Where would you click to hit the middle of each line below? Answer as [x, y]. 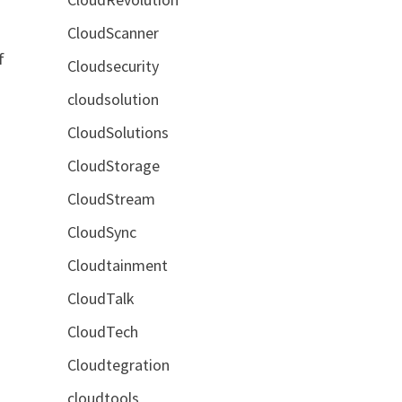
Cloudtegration [118, 364]
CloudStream [111, 198]
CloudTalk [100, 298]
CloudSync [101, 232]
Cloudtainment [117, 265]
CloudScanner [113, 32]
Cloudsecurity [113, 66]
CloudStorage [113, 165]
